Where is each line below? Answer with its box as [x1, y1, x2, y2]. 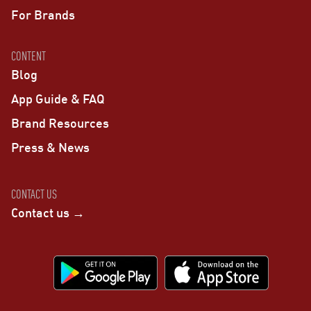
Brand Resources [11, 115, 109, 131]
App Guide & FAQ [11, 90, 105, 106]
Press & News [11, 139, 90, 155]
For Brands [11, 6, 75, 22]
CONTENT [11, 48, 46, 63]
